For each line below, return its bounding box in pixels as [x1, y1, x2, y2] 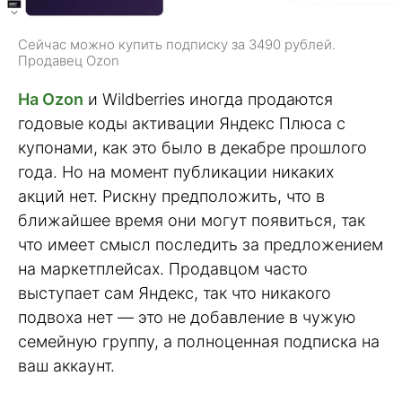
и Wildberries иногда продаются [83, 90, 333, 109]
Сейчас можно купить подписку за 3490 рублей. [18, 36, 336, 54]
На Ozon [18, 90, 83, 109]
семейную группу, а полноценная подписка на [18, 332, 380, 352]
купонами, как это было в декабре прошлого [18, 138, 367, 158]
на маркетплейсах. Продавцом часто [18, 259, 308, 279]
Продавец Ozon [18, 52, 119, 70]
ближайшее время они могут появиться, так [18, 211, 365, 231]
